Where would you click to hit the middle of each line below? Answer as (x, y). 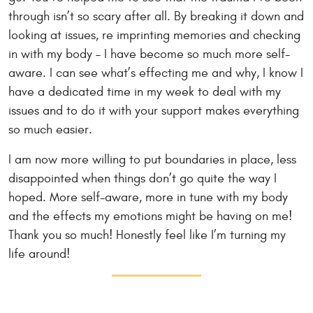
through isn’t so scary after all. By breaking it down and (156, 16)
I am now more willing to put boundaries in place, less (152, 159)
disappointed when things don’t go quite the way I (143, 178)
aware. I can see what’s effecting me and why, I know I (156, 73)
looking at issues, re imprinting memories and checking (154, 35)
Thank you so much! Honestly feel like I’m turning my (147, 235)
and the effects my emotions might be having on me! (150, 216)
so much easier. (50, 129)
